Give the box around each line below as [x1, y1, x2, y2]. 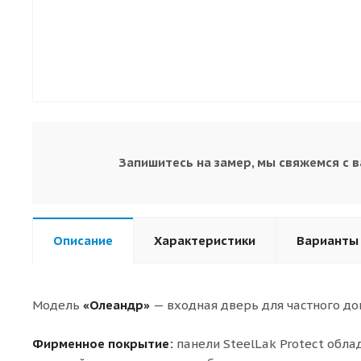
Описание [53, 232, 113, 248]
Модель [32, 297, 83, 313]
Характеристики [154, 232, 255, 248]
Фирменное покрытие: [32, 335, 173, 351]
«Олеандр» [83, 297, 150, 313]
